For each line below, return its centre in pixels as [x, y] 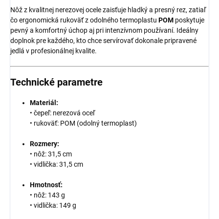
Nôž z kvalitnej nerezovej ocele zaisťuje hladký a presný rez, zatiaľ [108, 10]
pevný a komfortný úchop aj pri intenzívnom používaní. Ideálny [104, 31]
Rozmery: [44, 144]
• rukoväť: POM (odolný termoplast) [83, 123]
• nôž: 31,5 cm [51, 154]
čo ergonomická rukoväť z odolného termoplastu [84, 20]
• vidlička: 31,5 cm [56, 164]
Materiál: [44, 103]
